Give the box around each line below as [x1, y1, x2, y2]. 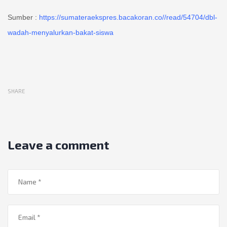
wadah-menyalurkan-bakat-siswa [8, 28, 113, 37]
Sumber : [8, 13, 39, 22]
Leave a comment [8, 137, 109, 153]
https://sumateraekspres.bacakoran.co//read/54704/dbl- [39, 13, 217, 22]
